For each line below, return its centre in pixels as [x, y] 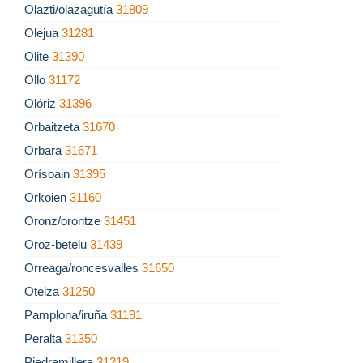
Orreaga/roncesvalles [83, 268]
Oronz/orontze [64, 221]
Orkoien [47, 198]
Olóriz [42, 104]
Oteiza [43, 292]
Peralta [45, 339]
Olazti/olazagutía [70, 10]
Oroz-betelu [57, 245]
